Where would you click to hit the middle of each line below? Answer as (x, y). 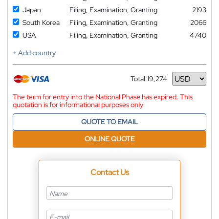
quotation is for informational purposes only (78, 105)
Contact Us (109, 173)
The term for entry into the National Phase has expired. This (103, 97)
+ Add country (34, 53)
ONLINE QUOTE (109, 139)
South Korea (41, 23)
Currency (145, 82)
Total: (139, 79)
